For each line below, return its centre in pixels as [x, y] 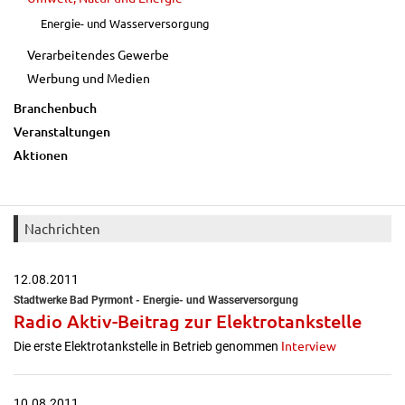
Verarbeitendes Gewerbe [98, 54]
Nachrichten [62, 228]
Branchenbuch [55, 108]
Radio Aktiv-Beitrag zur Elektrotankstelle [188, 321]
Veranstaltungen [62, 132]
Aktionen [41, 155]
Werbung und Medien [89, 78]
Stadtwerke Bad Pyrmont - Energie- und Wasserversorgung [156, 300]
